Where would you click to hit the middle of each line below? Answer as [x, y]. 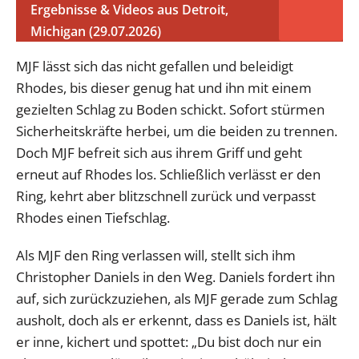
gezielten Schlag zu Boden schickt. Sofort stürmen [170, 109]
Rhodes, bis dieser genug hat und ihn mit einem [164, 87]
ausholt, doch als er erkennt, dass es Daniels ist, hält [176, 320]
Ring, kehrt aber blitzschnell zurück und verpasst [166, 196]
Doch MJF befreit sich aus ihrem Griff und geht [159, 152]
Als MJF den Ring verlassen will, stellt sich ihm [156, 255]
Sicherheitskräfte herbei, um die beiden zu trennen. [177, 131]
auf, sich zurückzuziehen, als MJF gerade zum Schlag [177, 298]
